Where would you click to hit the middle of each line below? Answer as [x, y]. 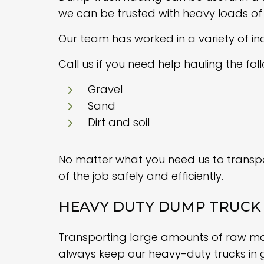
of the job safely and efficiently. [141, 176]
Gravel [105, 90]
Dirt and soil [119, 123]
